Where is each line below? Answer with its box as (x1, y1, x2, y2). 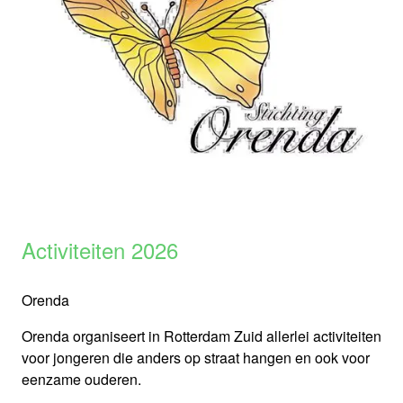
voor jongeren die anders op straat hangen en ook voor (22, 347, 370, 369)
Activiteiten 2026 (22, 234, 178, 266)
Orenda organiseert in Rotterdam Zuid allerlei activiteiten (22, 326, 381, 347)
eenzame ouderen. (22, 369, 141, 390)
